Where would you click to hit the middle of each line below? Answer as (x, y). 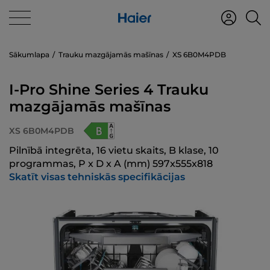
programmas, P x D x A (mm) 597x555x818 (111, 164)
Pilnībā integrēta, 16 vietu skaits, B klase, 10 (114, 150)
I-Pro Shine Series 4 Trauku (109, 89)
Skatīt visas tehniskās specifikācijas (97, 177)
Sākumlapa (29, 55)
